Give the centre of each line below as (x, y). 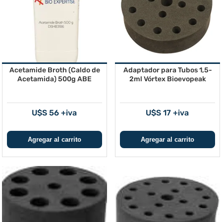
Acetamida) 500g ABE (55, 79)
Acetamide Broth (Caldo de (55, 70)
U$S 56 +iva (54, 113)
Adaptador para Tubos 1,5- (167, 70)
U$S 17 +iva (167, 113)
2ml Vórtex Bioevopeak (167, 79)
